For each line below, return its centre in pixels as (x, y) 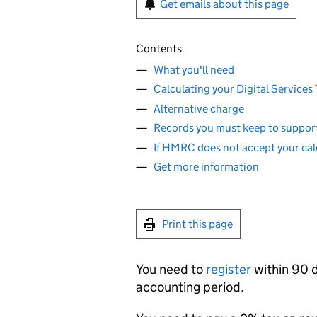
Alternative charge (199, 108)
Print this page (197, 224)
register (229, 269)
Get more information (206, 167)
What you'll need (194, 69)
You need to (171, 269)
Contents (159, 48)
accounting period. (190, 287)
